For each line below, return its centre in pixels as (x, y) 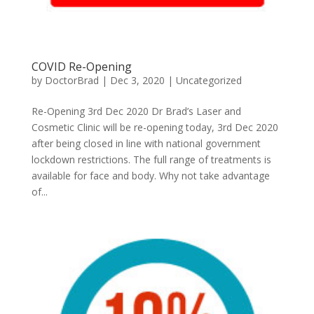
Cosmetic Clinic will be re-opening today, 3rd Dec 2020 (155, 127)
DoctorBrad (71, 80)
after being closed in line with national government (146, 143)
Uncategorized (209, 80)
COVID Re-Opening (81, 66)
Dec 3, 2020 (137, 80)
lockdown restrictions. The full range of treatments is (151, 159)
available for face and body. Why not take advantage (150, 175)
